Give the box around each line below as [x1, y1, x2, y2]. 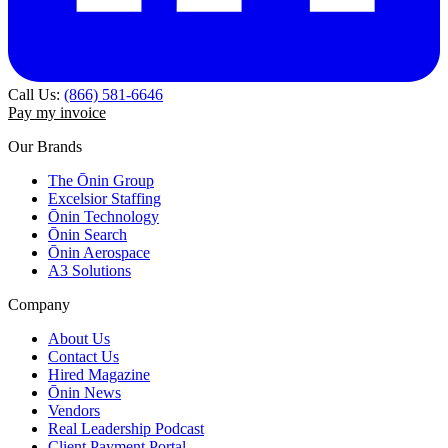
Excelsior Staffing [48, 190, 161, 208]
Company [8, 296, 70, 314]
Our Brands [8, 138, 82, 156]
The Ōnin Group [48, 172, 154, 190]
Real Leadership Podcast [48, 420, 204, 438]
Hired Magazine [48, 366, 150, 384]
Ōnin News [48, 384, 121, 402]
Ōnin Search [48, 226, 127, 244]
